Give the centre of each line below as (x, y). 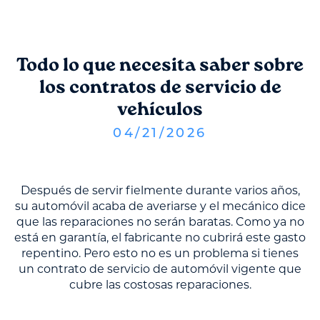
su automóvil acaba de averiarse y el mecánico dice (160, 206)
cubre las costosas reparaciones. (160, 285)
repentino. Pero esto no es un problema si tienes (160, 254)
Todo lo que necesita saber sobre (160, 66)
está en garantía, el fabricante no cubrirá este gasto (160, 238)
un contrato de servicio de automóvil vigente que (160, 269)
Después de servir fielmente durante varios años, (160, 191)
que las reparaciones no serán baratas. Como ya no (160, 222)
